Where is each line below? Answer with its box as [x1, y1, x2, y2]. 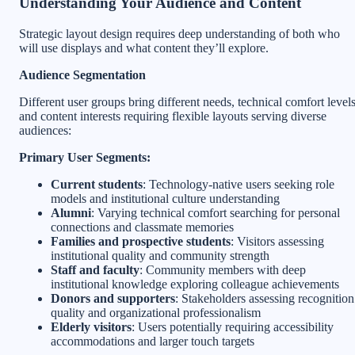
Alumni [51, 205, 91, 219]
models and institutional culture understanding [51, 191, 280, 205]
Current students [51, 177, 143, 191]
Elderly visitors [51, 319, 132, 334]
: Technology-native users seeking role [143, 177, 334, 191]
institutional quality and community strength [51, 248, 269, 262]
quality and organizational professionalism [51, 305, 261, 319]
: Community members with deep [139, 262, 306, 277]
